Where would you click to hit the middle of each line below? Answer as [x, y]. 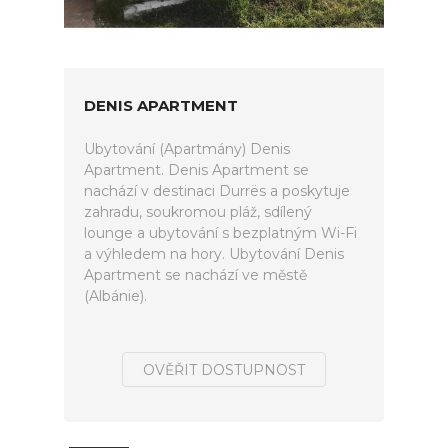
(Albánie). [115, 296]
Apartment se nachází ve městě [195, 275]
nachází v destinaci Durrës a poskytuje [217, 191]
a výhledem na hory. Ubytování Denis [214, 254]
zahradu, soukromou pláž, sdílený [198, 212]
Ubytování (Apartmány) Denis [187, 149]
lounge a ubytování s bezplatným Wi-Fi [220, 233]
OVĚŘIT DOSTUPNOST [224, 370]
